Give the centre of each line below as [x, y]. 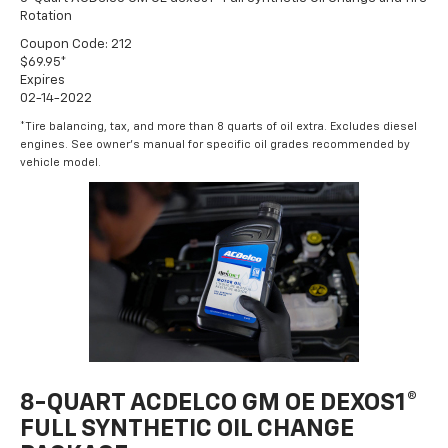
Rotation [46, 17]
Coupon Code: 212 [76, 45]
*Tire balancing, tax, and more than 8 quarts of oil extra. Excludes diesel [218, 127]
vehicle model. [60, 163]
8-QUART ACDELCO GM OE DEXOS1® [219, 403]
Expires [42, 81]
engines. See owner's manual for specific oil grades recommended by [215, 145]
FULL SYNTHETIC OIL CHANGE [187, 429]
